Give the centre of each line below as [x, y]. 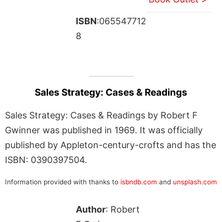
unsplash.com [195, 182]
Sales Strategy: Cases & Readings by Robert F [101, 115]
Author [90, 209]
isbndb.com [139, 182]
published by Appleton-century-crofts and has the [111, 145]
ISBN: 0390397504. [46, 160]
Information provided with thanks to [63, 182]
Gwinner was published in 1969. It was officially [104, 130]
